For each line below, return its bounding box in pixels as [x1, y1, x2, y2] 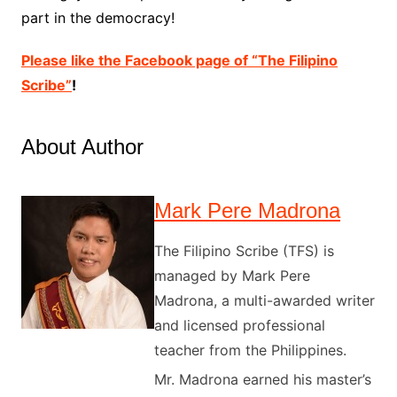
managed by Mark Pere [153, 267, 310, 285]
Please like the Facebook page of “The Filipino [20, 51, 338, 70]
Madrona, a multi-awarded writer [153, 292, 375, 310]
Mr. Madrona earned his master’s [153, 370, 371, 389]
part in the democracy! [20, 9, 175, 27]
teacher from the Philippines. [153, 341, 346, 360]
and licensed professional [153, 316, 325, 335]
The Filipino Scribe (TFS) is [153, 242, 334, 261]
